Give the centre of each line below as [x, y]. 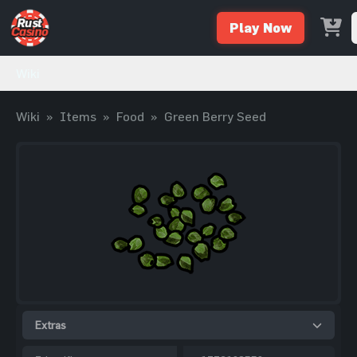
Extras [51, 325]
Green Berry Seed [215, 116]
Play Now [261, 27]
